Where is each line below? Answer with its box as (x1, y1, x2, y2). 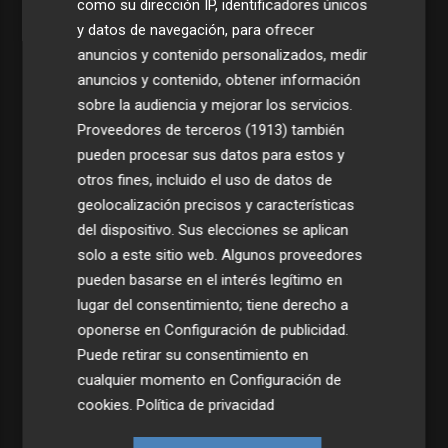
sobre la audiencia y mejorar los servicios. (77, 95, 353, 114)
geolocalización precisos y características (77, 195, 355, 214)
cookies (77, 395, 130, 414)
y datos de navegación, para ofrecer (77, 20, 315, 39)
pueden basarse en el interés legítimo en (77, 270, 343, 289)
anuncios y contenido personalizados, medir (77, 45, 368, 64)
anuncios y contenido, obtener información (77, 70, 361, 89)
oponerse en (77, 320, 165, 339)
